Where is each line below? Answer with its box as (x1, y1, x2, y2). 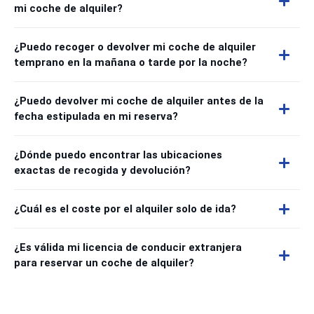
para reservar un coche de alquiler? (14, 257, 194, 269)
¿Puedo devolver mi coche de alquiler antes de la (14, 95, 264, 107)
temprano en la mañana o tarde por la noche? (14, 56, 247, 69)
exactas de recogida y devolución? (14, 164, 191, 177)
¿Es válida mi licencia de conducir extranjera (14, 241, 242, 254)
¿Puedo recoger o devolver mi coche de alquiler (14, 41, 256, 53)
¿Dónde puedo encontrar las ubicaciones (14, 149, 222, 161)
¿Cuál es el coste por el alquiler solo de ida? (14, 203, 236, 215)
